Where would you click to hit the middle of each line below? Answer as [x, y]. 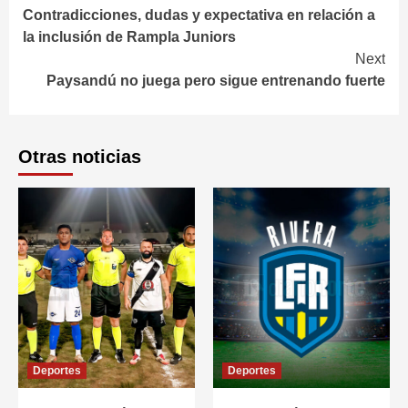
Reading [76, 27]
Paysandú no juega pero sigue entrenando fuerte [216, 81]
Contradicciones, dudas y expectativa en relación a [199, 15]
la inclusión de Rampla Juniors [129, 37]
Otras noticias [80, 157]
